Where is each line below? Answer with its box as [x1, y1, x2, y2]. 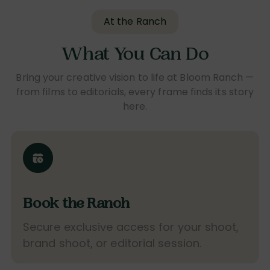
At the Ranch [104, 14, 166, 29]
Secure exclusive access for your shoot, [23, 219, 239, 235]
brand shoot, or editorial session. [23, 236, 202, 251]
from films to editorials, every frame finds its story [16, 85, 254, 99]
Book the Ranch [23, 198, 130, 213]
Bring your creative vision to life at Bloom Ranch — [16, 71, 254, 85]
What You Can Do [61, 46, 209, 66]
